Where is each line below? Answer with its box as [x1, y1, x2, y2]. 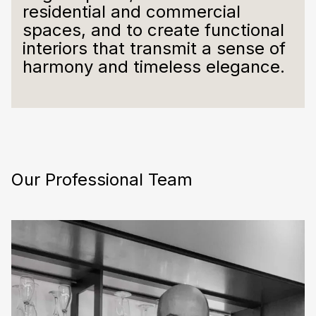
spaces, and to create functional [23, 20, 284, 41]
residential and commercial [23, 1, 241, 23]
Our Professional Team [11, 169, 193, 190]
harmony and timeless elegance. [23, 56, 285, 78]
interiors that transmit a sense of [23, 38, 286, 59]
